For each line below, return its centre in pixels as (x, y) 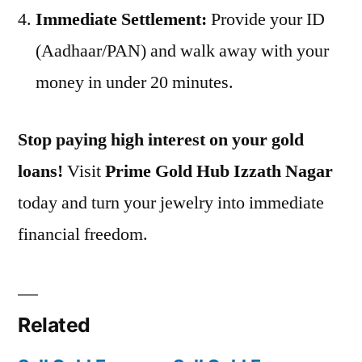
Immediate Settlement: (121, 19)
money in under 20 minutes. (135, 82)
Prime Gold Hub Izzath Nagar (219, 171)
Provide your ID (266, 19)
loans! (40, 171)
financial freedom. (83, 234)
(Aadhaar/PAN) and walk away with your (182, 51)
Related (54, 324)
